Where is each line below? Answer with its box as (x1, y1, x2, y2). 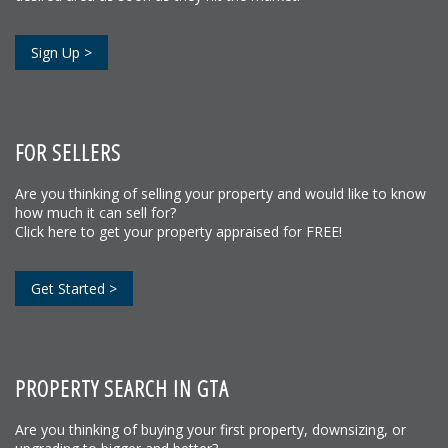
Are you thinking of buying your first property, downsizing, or (15, 419, 406, 439)
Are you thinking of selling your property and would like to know (15, 183, 426, 203)
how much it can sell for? (15, 202, 176, 222)
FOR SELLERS (15, 136, 121, 167)
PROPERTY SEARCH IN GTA (15, 372, 229, 403)
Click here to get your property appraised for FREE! (15, 221, 342, 241)
